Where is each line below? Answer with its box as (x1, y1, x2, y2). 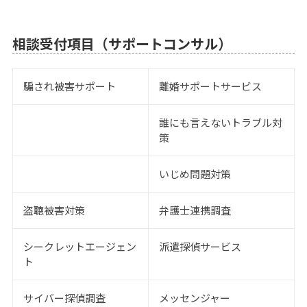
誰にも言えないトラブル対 (158, 115, 282, 130)
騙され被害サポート (23, 79, 116, 94)
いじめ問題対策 (158, 167, 231, 182)
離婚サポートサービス (158, 79, 262, 94)
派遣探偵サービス (158, 239, 241, 254)
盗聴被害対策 (23, 203, 85, 218)
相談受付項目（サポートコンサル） (12, 34, 232, 54)
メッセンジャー (158, 291, 230, 306)
